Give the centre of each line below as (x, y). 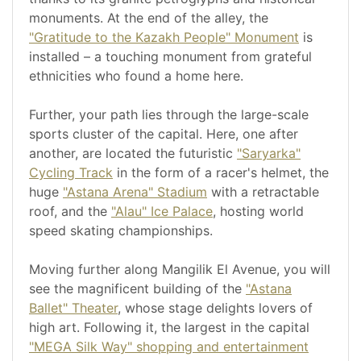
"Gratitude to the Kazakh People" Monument (164, 37)
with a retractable (263, 192)
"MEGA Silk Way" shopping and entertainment (169, 347)
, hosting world (258, 212)
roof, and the (70, 212)
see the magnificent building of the (137, 289)
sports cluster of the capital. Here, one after (164, 134)
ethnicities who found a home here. (136, 76)
